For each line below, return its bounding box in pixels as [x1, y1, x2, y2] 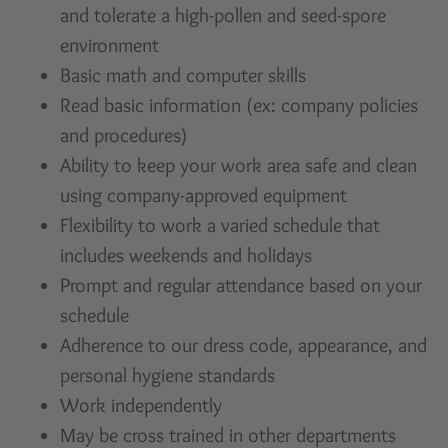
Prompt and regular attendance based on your [60, 272, 423, 297]
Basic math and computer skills [60, 62, 307, 87]
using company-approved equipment [60, 182, 348, 207]
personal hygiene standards [60, 362, 276, 387]
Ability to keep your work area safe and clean [60, 152, 418, 177]
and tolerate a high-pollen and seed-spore [60, 2, 387, 27]
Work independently [60, 392, 223, 417]
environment [60, 32, 160, 57]
